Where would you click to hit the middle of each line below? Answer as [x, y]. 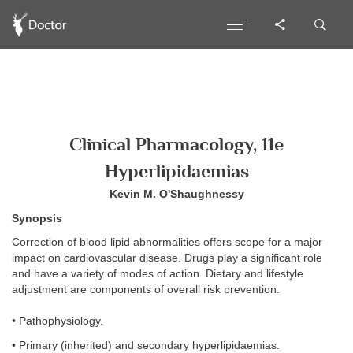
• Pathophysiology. [58, 321]
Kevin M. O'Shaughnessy [176, 194]
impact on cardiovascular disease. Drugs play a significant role [167, 258]
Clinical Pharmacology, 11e [176, 144]
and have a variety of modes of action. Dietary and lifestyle [158, 274]
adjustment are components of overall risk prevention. [146, 290]
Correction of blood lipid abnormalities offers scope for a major [167, 242]
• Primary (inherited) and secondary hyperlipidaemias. [146, 345]
